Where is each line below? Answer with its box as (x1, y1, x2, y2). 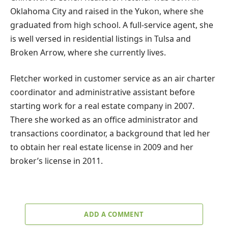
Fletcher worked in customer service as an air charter (10, 73, 215, 84)
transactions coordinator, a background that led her (10, 128, 210, 139)
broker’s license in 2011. (10, 155, 103, 167)
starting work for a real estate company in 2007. (10, 100, 194, 112)
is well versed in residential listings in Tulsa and (10, 33, 191, 44)
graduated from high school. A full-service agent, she (10, 19, 213, 31)
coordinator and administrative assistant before (10, 87, 195, 98)
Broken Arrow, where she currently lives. (10, 46, 166, 58)
